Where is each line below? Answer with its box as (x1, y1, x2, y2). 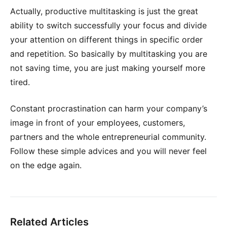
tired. (10, 77, 30, 87)
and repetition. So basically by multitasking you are (10, 48, 207, 59)
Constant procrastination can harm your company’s (10, 103, 207, 113)
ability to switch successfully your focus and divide (10, 20, 207, 30)
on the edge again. (10, 160, 82, 170)
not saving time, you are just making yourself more (10, 62, 205, 73)
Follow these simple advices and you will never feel (10, 145, 207, 156)
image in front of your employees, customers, (10, 117, 185, 128)
